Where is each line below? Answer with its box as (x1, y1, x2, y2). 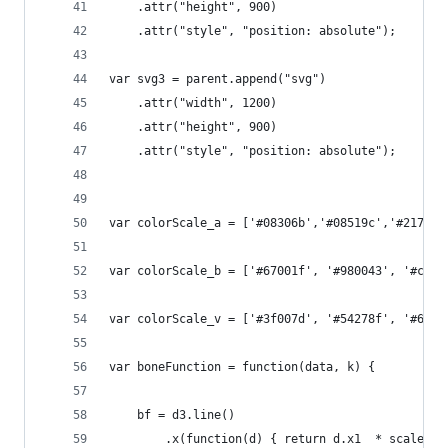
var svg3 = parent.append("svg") (109, 72, 326, 86)
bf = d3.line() (109, 408, 291, 422)
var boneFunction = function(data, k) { (109, 360, 403, 374)
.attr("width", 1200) (109, 96, 277, 110)
